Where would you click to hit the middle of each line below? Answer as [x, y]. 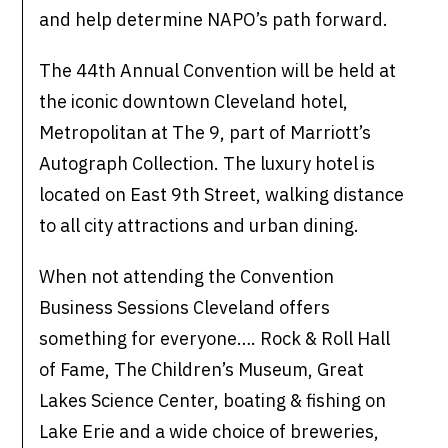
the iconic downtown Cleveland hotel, [194, 102]
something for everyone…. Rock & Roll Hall [215, 339]
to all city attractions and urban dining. [199, 226]
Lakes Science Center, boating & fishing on [213, 401]
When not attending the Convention [187, 277]
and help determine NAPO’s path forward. [214, 20]
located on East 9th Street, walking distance [222, 195]
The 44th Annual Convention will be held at [218, 71]
